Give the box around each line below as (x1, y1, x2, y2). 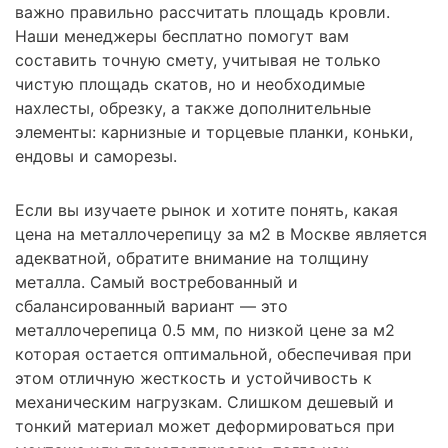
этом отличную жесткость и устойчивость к (15, 367, 372, 388)
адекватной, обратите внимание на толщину (15, 247, 369, 268)
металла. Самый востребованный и (15, 271, 298, 292)
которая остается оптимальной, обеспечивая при (15, 343, 412, 364)
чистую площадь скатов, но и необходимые (15, 73, 365, 94)
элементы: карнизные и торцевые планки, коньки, (15, 121, 413, 142)
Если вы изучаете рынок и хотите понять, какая (15, 199, 398, 220)
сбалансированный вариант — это (15, 295, 288, 316)
